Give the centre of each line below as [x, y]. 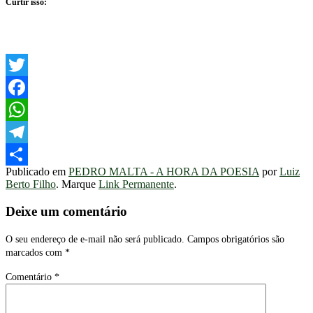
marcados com [35, 252]
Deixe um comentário [66, 212]
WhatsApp [29, 132]
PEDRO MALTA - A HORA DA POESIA [164, 172]
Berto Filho [31, 184]
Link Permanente [136, 184]
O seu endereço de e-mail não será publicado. [95, 239]
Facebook [27, 110]
